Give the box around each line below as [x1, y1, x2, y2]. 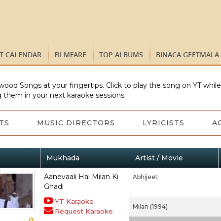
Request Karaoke [54, 207, 113, 215]
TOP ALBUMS [99, 50, 143, 59]
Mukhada [46, 153, 79, 162]
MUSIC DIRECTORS [37, 118, 115, 127]
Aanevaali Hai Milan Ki [43, 172, 118, 181]
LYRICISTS [142, 118, 184, 127]
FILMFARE [54, 50, 86, 59]
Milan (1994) [132, 203, 168, 210]
